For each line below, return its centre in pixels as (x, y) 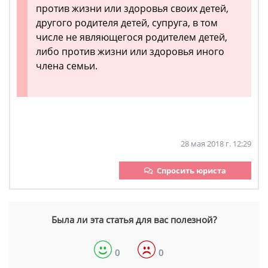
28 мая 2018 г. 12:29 (216, 144)
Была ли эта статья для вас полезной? (134, 220)
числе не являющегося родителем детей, (132, 37)
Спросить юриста (191, 171)
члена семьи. (67, 66)
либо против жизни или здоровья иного (130, 52)
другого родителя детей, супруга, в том (127, 23)
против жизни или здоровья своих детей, (132, 9)
